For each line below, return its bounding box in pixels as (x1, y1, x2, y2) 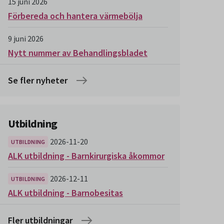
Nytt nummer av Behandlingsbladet (8, 47, 147, 58)
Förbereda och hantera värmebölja (8, 10, 142, 21)
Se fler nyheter (8, 74, 67, 86)
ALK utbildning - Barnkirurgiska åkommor (8, 150, 164, 161)
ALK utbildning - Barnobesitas (8, 187, 123, 198)
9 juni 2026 (8, 33, 43, 43)
